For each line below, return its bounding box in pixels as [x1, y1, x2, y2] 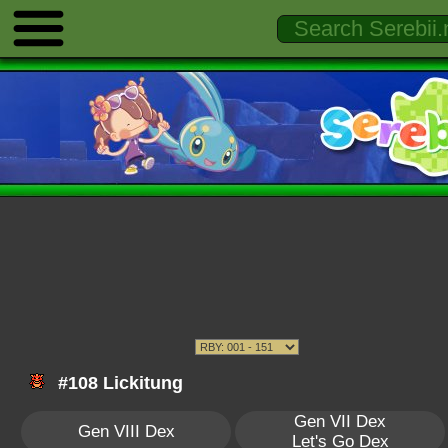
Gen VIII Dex [77, 422, 175, 441]
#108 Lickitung [53, 373, 183, 393]
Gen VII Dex [294, 412, 386, 431]
